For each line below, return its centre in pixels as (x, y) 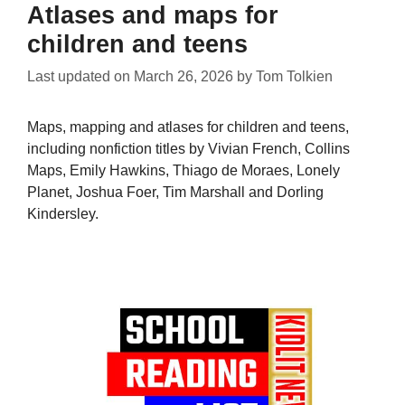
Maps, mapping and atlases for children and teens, (188, 127)
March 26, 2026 (184, 77)
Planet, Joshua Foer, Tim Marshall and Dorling (175, 193)
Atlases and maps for (153, 16)
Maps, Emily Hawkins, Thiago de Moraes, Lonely (184, 171)
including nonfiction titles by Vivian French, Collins (188, 149)
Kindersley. (63, 214)
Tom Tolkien (294, 77)
